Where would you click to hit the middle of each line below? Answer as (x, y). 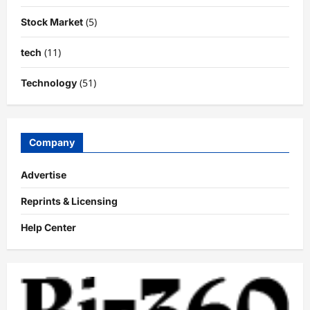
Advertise (44, 175)
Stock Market (52, 22)
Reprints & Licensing (69, 201)
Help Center (48, 228)
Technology (49, 83)
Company (52, 143)
